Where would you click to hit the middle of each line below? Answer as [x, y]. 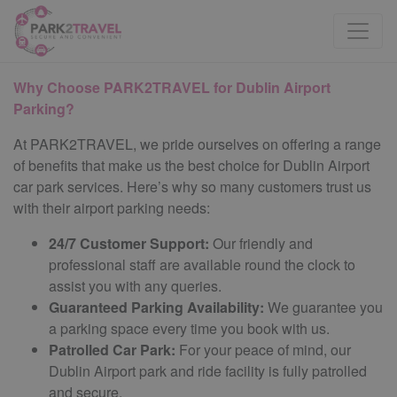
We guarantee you [323, 307]
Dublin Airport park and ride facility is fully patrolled [208, 370]
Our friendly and [261, 243]
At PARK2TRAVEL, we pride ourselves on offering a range [197, 144]
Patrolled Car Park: [112, 349]
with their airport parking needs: [112, 207]
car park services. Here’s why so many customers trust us [192, 186]
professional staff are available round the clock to [202, 264]
